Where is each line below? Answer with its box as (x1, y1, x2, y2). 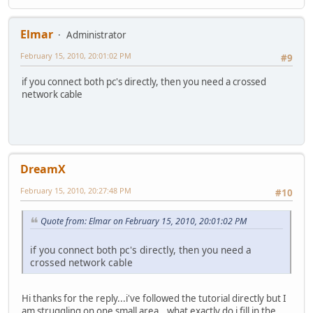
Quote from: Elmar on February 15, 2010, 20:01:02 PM (41, 215, 247, 228)
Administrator (66, 29, 126, 42)
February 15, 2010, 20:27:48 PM (20, 185, 131, 196)
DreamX (20, 161, 66, 177)
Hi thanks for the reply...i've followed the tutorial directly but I (22, 292, 286, 305)
